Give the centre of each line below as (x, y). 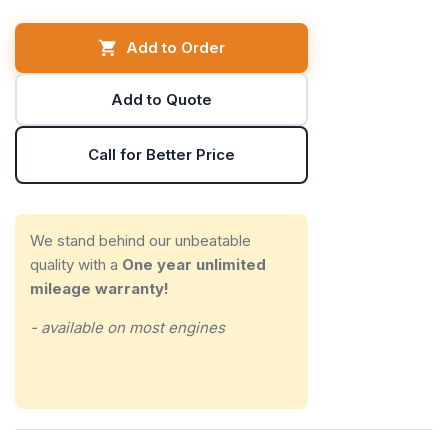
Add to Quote (161, 99)
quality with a (76, 264)
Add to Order (175, 48)
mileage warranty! (99, 288)
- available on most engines (127, 327)
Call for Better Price (161, 154)
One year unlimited (194, 264)
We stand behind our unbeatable (140, 240)
